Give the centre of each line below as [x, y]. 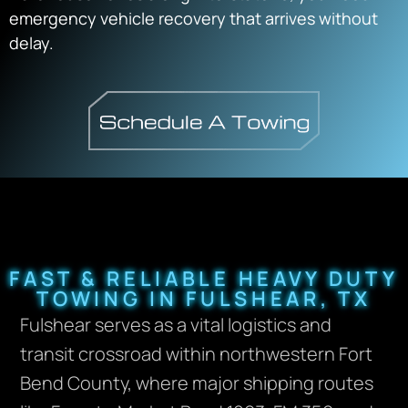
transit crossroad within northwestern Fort [197, 353]
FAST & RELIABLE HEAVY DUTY [204, 278]
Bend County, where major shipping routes [197, 382]
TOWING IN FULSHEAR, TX [204, 298]
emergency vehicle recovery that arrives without [194, 18]
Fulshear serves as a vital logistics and [176, 324]
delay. [31, 42]
